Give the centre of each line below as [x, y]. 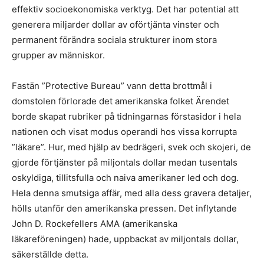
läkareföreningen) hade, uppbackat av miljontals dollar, [125, 239]
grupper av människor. [58, 55]
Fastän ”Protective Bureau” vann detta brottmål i [112, 86]
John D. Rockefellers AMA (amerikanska [95, 224]
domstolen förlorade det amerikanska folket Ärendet [121, 101]
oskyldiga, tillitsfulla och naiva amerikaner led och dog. [125, 178]
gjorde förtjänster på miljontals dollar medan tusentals [125, 162]
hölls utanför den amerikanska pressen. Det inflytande [124, 208]
